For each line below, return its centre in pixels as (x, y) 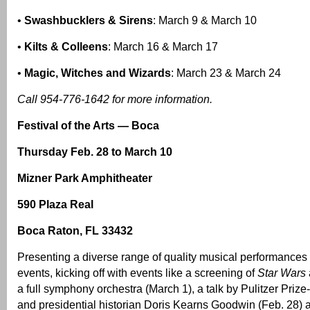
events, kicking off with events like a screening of (137, 273)
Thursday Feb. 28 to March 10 (95, 152)
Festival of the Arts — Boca (88, 126)
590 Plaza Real (55, 204)
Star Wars (282, 273)
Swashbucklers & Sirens (89, 20)
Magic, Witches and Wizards (98, 73)
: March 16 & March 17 (163, 47)
